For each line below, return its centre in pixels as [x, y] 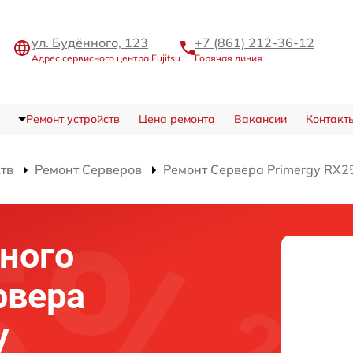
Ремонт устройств [72, 119]
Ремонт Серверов [88, 169]
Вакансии [260, 119]
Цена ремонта [176, 119]
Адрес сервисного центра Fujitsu [106, 58]
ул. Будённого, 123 [90, 42]
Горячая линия [229, 58]
